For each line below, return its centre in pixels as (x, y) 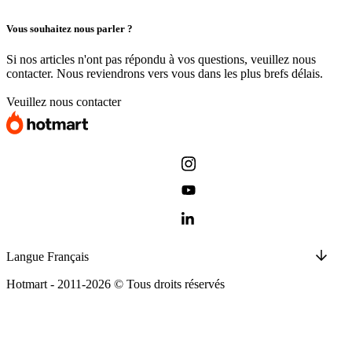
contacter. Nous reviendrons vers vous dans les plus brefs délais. (165, 74)
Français (68, 257)
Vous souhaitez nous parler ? (70, 28)
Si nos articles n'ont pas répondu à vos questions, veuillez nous (161, 60)
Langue (25, 257)
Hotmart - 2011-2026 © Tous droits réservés (115, 284)
